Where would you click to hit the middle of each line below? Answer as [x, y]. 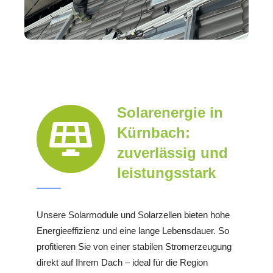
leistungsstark [166, 173]
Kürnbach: [154, 133]
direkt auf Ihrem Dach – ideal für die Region [122, 263]
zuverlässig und [172, 153]
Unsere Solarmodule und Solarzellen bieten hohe [133, 215]
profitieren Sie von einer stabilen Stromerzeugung [134, 247]
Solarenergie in [170, 113]
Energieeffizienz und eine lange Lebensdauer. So [133, 231]
